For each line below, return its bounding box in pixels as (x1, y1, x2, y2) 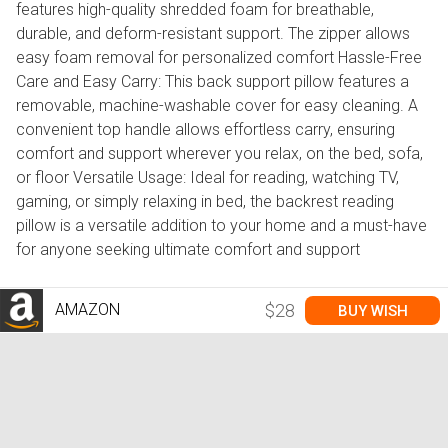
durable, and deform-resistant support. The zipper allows (16, 24, 410, 44)
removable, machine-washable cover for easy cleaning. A (16, 96, 418, 116)
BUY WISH (337, 301, 408, 320)
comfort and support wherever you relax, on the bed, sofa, (16, 144, 423, 164)
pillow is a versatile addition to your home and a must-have (16, 216, 427, 236)
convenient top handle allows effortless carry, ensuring (16, 120, 395, 140)
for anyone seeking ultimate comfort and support (16, 240, 360, 260)
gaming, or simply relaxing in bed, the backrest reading (16, 192, 394, 212)
